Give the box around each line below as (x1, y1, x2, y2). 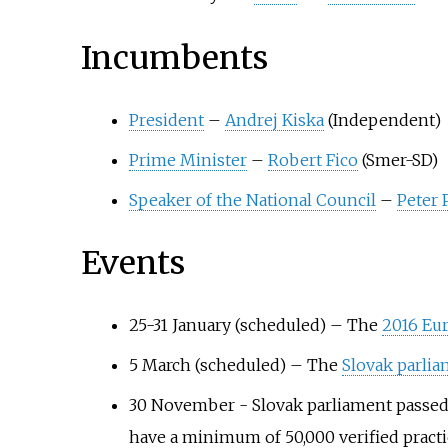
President (128, 110, 204, 131)
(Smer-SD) (357, 150, 438, 171)
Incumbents (80, 37, 268, 78)
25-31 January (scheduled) (128, 315, 330, 336)
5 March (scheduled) (128, 355, 290, 376)
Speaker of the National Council (128, 190, 376, 211)
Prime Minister (128, 150, 247, 171)
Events (80, 242, 185, 283)
